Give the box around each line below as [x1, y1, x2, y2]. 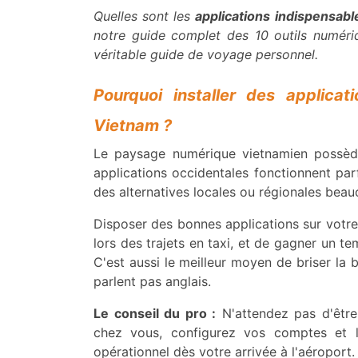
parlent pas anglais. [93, 273, 211, 290]
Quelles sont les [93, 8, 196, 25]
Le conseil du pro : [93, 305, 217, 322]
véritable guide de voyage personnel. [93, 46, 318, 63]
